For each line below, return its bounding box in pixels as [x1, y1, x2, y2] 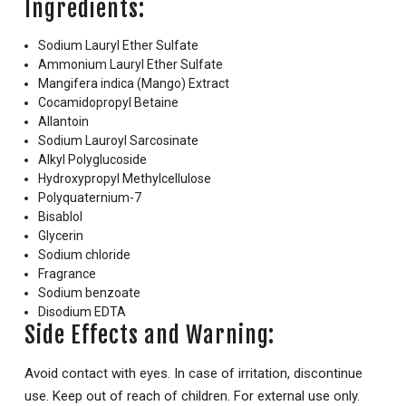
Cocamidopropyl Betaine [38, 95, 179, 111]
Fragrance [38, 266, 96, 282]
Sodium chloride [38, 247, 130, 263]
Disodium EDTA [38, 304, 126, 320]
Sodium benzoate [38, 285, 140, 301]
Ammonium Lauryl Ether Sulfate [38, 57, 223, 72]
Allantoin [38, 114, 89, 130]
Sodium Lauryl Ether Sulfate [38, 38, 198, 53]
